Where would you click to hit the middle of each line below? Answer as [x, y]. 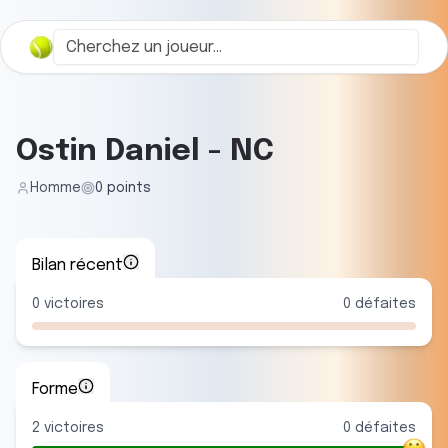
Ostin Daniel [108, 151]
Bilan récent [77, 265]
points [127, 188]
